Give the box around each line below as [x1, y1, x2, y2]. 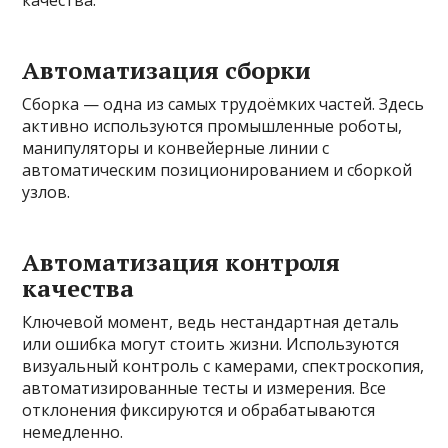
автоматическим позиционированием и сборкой [22, 158, 413, 181]
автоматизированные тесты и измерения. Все [22, 376, 387, 399]
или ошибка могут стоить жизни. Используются [22, 332, 400, 355]
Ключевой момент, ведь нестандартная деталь [22, 310, 400, 333]
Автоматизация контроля [22, 245, 341, 278]
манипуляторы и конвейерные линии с [22, 136, 330, 159]
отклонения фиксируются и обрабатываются [22, 398, 376, 421]
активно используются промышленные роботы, [22, 114, 403, 137]
